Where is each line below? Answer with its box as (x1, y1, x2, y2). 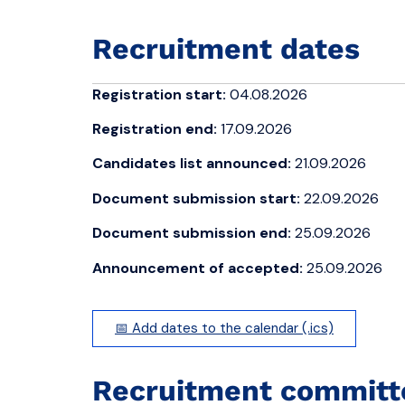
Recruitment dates (92, 31, 360, 66)
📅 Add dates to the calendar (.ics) (115, 318, 334, 337)
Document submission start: (92, 188, 300, 208)
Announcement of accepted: (92, 258, 303, 278)
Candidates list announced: (92, 154, 291, 174)
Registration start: (92, 84, 226, 104)
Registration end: (92, 118, 217, 138)
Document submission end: (92, 223, 291, 243)
